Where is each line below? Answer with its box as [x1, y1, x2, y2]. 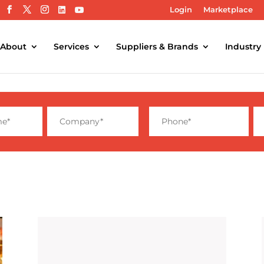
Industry [225, 41, 261, 52]
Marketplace [203, 4, 253, 14]
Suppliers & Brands [116, 41, 198, 52]
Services [54, 41, 89, 52]
